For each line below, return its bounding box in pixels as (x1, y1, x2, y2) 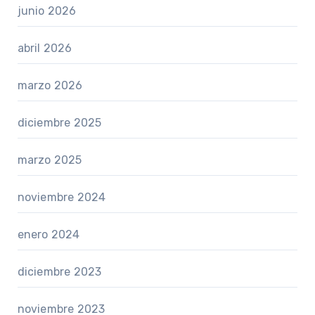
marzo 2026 (17, 79, 83, 93)
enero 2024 (17, 228, 80, 242)
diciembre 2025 (17, 116, 102, 130)
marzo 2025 (17, 153, 82, 167)
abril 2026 (17, 41, 72, 56)
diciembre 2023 (17, 265, 102, 279)
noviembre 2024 (17, 191, 106, 205)
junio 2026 (17, 4, 77, 18)
